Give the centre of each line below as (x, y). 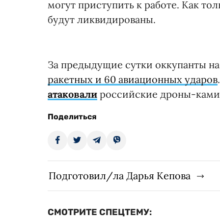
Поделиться (72, 117)
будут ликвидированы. (102, 20)
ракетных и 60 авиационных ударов (133, 80)
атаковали (72, 94)
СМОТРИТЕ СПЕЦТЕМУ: (100, 212)
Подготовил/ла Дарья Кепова (120, 176)
